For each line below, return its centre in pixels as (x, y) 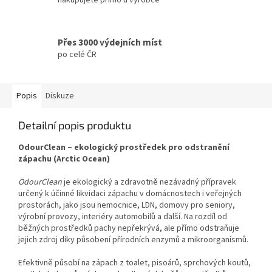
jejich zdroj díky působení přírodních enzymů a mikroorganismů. (133, 240)
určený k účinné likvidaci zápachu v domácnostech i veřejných (130, 194)
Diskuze (60, 96)
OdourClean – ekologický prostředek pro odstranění (124, 148)
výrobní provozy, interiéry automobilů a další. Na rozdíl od (123, 217)
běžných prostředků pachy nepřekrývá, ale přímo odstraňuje (129, 229)
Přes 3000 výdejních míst (110, 42)
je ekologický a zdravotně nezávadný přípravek (149, 182)
